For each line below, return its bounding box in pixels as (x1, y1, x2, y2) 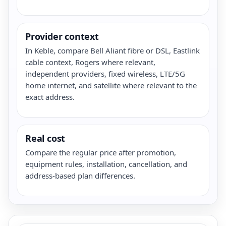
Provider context (25, 30, 99, 42)
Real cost (25, 132, 66, 144)
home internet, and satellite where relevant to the (25, 80, 197, 90)
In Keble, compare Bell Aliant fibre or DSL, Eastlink (25, 45, 200, 55)
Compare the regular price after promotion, (25, 147, 176, 157)
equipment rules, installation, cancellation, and (25, 158, 187, 169)
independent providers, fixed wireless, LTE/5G (25, 68, 185, 79)
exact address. (25, 91, 75, 102)
